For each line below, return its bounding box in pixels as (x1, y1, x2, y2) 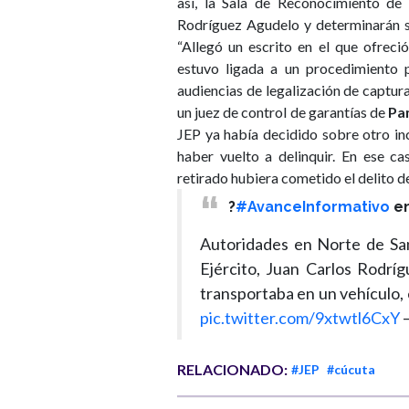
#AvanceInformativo (235, 197, 390, 215)
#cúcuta (327, 362, 375, 378)
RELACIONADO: (177, 361, 288, 379)
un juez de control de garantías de (177, 102, 388, 121)
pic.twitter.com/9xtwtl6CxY (200, 308, 400, 329)
